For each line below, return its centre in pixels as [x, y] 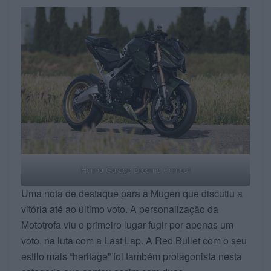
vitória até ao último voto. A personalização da [120, 209]
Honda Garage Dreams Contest [135, 169]
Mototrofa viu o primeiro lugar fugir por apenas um [127, 224]
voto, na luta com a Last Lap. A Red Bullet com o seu [134, 240]
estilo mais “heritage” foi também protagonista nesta [132, 256]
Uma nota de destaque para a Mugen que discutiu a [132, 193]
